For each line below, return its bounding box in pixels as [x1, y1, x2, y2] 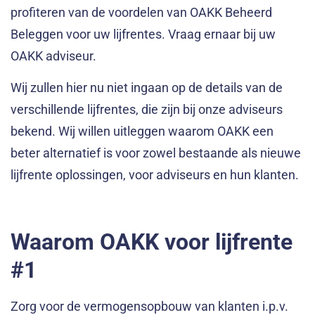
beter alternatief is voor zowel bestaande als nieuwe [11, 146, 301, 161]
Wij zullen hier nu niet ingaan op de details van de [11, 80, 283, 96]
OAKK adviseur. [11, 48, 96, 63]
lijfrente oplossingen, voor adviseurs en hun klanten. [11, 167, 299, 183]
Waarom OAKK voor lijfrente [11, 229, 292, 256]
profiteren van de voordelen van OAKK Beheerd [11, 4, 272, 20]
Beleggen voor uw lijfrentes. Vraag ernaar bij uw [11, 26, 276, 41]
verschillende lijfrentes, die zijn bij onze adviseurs [11, 102, 283, 117]
